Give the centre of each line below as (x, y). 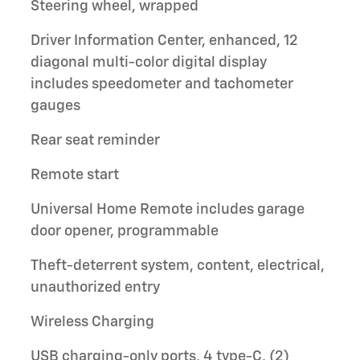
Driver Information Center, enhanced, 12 (164, 41)
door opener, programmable (125, 231)
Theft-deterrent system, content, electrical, (178, 266)
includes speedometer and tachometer (162, 84)
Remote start (75, 175)
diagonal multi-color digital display (149, 62)
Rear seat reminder (95, 140)
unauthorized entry (95, 287)
